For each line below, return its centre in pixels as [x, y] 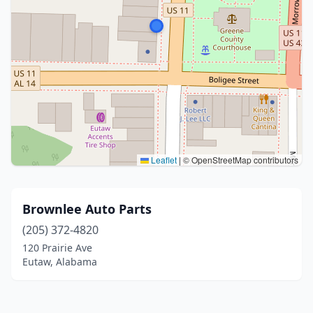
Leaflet [163, 160]
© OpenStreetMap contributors [240, 160]
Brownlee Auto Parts [87, 209]
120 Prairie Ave [57, 248]
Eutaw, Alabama [60, 262]
